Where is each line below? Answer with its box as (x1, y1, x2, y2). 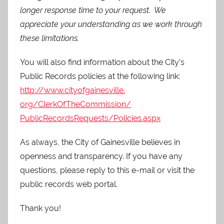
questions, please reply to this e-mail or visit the (20, 165, 194, 175)
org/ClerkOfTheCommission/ (20, 99, 131, 109)
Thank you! (20, 203, 61, 213)
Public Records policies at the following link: (20, 71, 180, 81)
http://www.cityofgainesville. (20, 85, 125, 95)
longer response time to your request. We (20, 5, 166, 15)
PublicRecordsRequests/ (20, 113, 113, 123)
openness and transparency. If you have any (20, 151, 182, 161)
